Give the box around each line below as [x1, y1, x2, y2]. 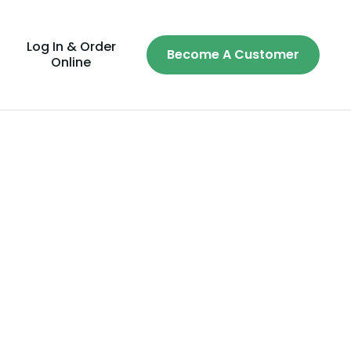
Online [51, 53, 92, 71]
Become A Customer [167, 45, 299, 63]
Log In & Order [26, 38, 116, 56]
